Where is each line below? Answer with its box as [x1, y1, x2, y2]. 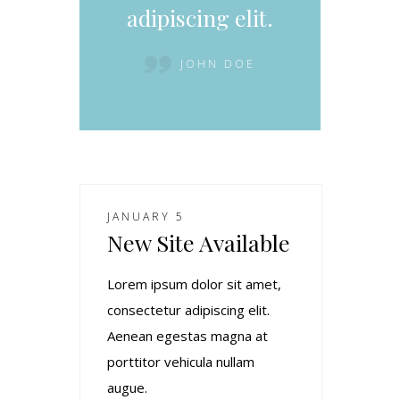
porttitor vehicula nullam [107, 352, 254, 371]
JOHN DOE [180, 55, 255, 71]
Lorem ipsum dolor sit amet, [107, 274, 281, 293]
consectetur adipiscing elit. [107, 300, 270, 319]
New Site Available [107, 227, 290, 257]
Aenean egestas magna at [107, 326, 268, 345]
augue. [107, 378, 147, 396]
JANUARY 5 [107, 208, 185, 224]
